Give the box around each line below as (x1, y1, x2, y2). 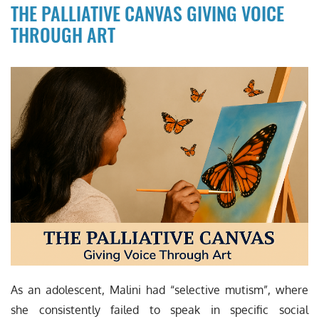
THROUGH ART (11, 21, 115, 49)
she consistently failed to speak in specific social (11, 302, 308, 317)
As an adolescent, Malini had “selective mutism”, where (11, 282, 308, 297)
